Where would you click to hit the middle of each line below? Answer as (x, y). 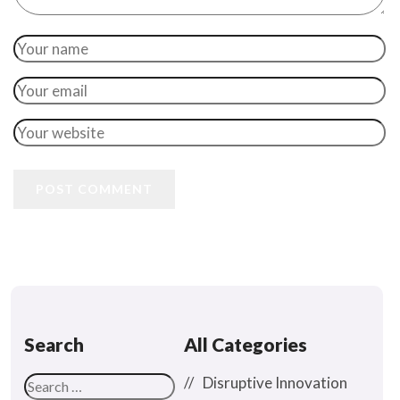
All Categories (246, 345)
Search (54, 345)
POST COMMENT (94, 189)
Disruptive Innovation (275, 383)
